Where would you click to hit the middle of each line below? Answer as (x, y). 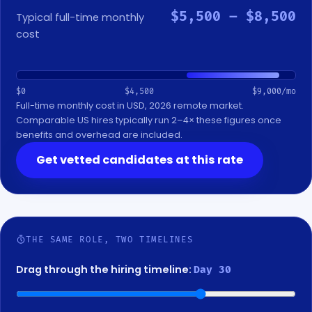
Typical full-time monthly (80, 18)
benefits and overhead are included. (100, 134)
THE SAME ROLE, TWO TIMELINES (110, 240)
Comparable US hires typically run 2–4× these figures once (149, 120)
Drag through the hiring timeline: (105, 270)
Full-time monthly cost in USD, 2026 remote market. (130, 105)
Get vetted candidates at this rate (140, 160)
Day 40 (213, 270)
